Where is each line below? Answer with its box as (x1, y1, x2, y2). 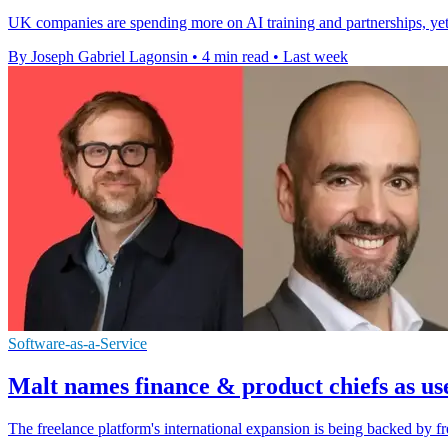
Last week (283, 48, 348, 66)
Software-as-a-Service (8, 335, 147, 353)
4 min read (202, 48, 269, 66)
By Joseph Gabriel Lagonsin (8, 48, 188, 66)
